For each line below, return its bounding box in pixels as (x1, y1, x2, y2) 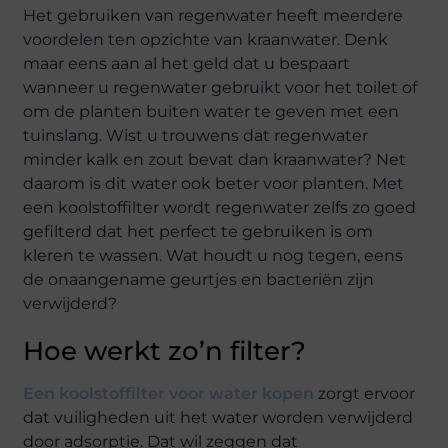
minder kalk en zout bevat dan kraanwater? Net (23, 150, 407, 169)
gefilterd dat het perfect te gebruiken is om (23, 222, 374, 241)
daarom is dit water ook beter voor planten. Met (23, 174, 405, 193)
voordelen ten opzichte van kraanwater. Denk (23, 30, 389, 49)
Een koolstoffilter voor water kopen (23, 384, 315, 403)
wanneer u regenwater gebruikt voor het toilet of (23, 78, 418, 97)
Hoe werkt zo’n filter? (23, 335, 307, 367)
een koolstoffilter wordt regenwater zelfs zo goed (23, 198, 417, 217)
